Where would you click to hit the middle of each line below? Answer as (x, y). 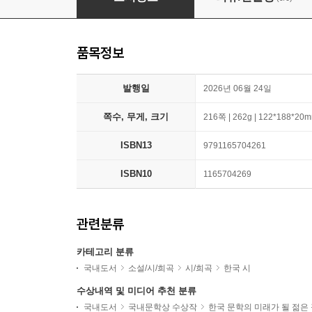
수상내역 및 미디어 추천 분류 (136, 291)
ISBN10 (136, 174)
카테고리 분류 (105, 252)
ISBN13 (136, 145)
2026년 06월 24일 (237, 88)
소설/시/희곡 (151, 268)
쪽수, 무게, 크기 (136, 117)
